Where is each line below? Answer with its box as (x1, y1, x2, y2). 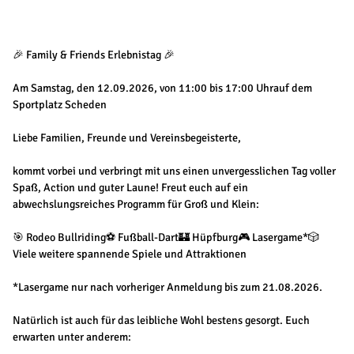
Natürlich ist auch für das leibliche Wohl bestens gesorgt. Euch (13, 314, 310, 328)
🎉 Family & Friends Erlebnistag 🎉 (13, 48, 175, 62)
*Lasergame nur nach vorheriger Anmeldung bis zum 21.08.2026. (13, 281, 322, 295)
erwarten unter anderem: (13, 330, 131, 345)
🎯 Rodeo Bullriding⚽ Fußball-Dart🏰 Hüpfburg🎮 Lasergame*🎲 (13, 231, 319, 245)
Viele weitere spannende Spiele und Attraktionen (13, 247, 247, 262)
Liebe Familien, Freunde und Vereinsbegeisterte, (13, 131, 241, 145)
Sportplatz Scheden (13, 98, 107, 112)
